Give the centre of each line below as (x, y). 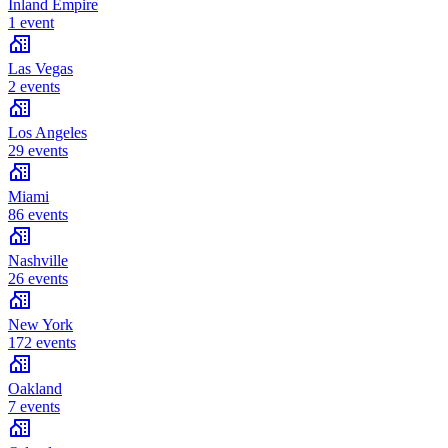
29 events (38, 151)
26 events (38, 279)
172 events (42, 343)
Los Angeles (47, 133)
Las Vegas (40, 69)
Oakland (35, 389)
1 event (31, 23)
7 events (34, 407)
